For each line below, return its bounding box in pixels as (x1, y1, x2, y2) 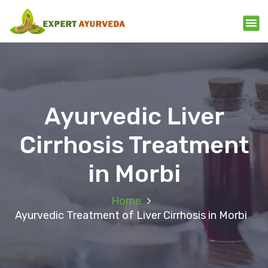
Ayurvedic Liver (44, 102, 224, 130)
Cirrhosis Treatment (19, 131, 249, 159)
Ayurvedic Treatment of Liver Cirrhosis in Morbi (15, 209, 247, 222)
